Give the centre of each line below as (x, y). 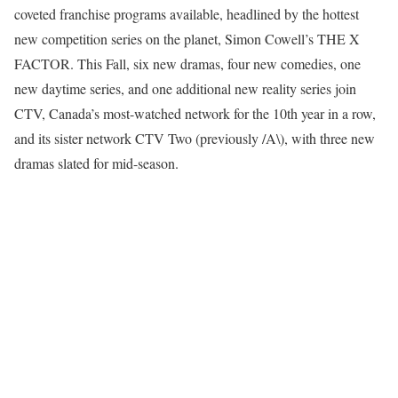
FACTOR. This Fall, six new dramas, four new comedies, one (187, 64)
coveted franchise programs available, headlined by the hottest (187, 14)
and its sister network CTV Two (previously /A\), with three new (195, 138)
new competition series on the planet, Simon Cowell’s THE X (187, 39)
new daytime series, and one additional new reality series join (185, 88)
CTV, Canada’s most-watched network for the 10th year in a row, (195, 113)
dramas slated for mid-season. (96, 163)
